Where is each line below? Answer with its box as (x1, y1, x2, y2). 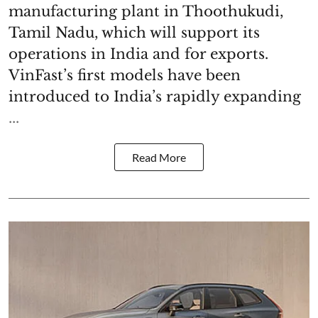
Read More (132, 150, 186, 164)
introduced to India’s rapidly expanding (9, 87, 301, 105)
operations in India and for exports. (9, 45, 268, 62)
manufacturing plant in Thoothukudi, (9, 2, 283, 20)
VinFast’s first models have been (9, 66, 241, 84)
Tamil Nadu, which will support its (9, 23, 260, 41)
